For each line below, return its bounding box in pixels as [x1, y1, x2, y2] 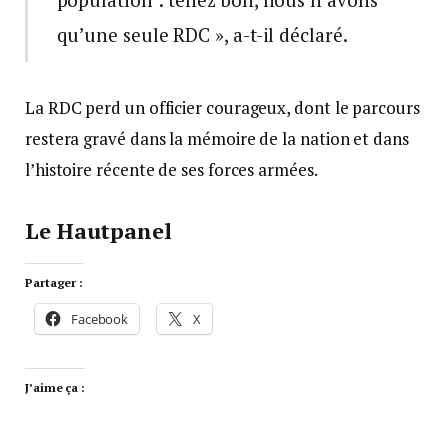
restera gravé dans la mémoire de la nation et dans [25, 127, 409, 151]
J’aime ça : [25, 380, 86, 396]
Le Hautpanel [25, 215, 172, 245]
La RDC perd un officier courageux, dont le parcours [25, 96, 420, 120]
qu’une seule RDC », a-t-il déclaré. [56, 22, 348, 48]
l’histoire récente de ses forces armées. [25, 158, 318, 182]
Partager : [25, 275, 84, 291]
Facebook [70, 310, 129, 329]
